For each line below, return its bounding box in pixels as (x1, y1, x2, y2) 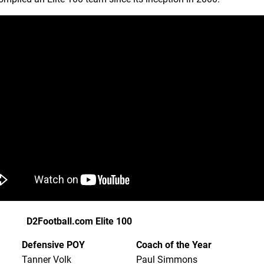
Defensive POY (21, 239, 85, 251)
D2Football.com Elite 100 (26, 216, 132, 227)
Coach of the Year (136, 239, 212, 251)
